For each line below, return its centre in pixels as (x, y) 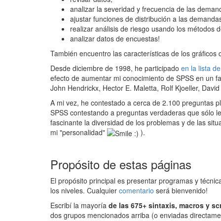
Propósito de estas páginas (121, 164)
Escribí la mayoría (79, 205)
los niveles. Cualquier (85, 191)
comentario (136, 191)
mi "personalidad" (79, 132)
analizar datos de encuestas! (115, 38)
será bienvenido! (181, 191)
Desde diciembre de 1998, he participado (116, 68)
